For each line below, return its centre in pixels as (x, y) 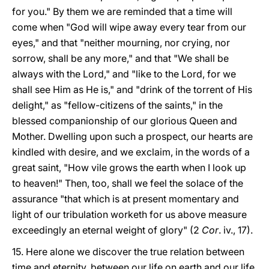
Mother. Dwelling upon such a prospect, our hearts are (132, 136)
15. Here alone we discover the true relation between (128, 252)
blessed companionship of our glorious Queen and (125, 121)
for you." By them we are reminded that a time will (122, 11)
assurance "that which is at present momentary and (125, 199)
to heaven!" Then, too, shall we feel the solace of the (128, 183)
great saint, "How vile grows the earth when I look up (129, 168)
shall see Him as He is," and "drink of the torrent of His (132, 89)
